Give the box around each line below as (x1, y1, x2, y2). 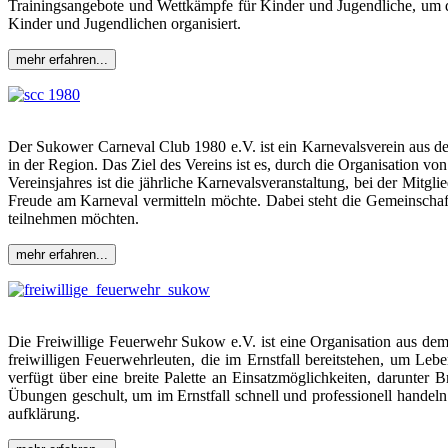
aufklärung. (8, 404, 80, 422)
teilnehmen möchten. (8, 209, 139, 227)
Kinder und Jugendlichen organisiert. (8, 14, 241, 32)
